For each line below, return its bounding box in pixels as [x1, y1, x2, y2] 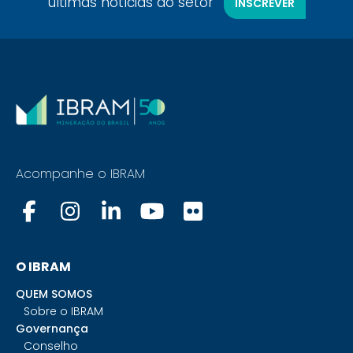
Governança [16, 321, 88, 337]
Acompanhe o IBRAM [16, 165, 145, 184]
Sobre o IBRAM [24, 303, 103, 320]
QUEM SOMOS [16, 286, 92, 303]
